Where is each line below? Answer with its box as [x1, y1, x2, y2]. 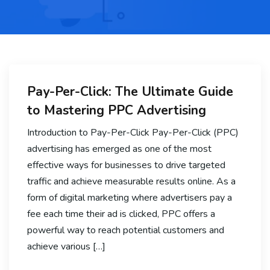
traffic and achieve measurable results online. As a [27, 174, 236, 188]
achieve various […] [27, 239, 105, 253]
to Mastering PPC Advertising [27, 101, 206, 119]
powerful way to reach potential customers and [27, 223, 224, 237]
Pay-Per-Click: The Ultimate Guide [27, 82, 233, 101]
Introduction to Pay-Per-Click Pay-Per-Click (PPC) [27, 125, 239, 139]
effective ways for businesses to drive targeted [27, 158, 225, 172]
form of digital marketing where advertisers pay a [27, 190, 232, 204]
